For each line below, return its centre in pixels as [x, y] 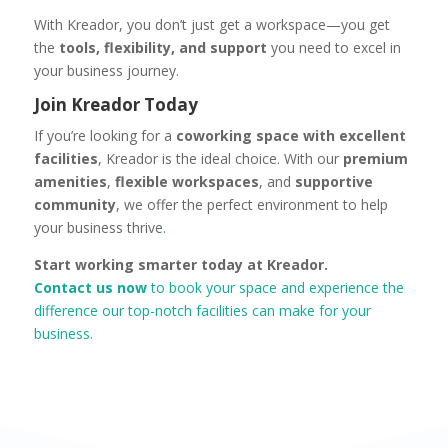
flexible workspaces [186, 182]
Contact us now [90, 288]
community [74, 205]
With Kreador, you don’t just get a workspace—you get [211, 25]
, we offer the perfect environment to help [251, 205]
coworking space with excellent [290, 136]
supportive [333, 182]
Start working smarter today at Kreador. [180, 265]
